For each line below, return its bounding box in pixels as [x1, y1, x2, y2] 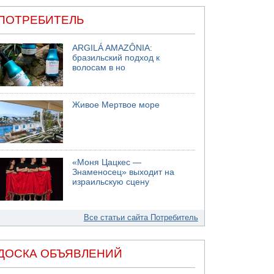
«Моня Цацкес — [72, 157, 142, 167]
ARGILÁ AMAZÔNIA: [72, 43, 153, 53]
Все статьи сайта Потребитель [83, 212, 198, 222]
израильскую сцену [72, 177, 150, 187]
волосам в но [72, 62, 126, 72]
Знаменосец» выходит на [72, 167, 175, 177]
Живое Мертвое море [72, 100, 160, 109]
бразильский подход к [72, 53, 160, 62]
